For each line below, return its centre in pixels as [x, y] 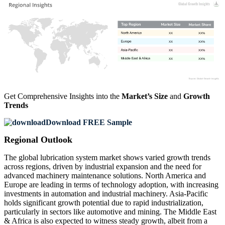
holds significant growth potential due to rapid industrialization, [104, 203]
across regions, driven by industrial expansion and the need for [103, 167]
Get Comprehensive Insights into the [63, 96]
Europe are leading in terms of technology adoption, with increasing [111, 185]
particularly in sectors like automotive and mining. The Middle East [110, 212]
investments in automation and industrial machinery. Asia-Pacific [106, 194]
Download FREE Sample [89, 123]
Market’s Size [145, 96]
